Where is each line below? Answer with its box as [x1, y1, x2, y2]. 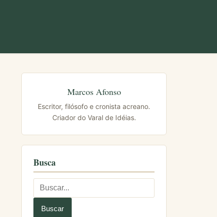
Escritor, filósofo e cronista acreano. [38, 102, 150, 110]
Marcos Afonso [67, 86, 121, 97]
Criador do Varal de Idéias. [52, 113, 136, 122]
